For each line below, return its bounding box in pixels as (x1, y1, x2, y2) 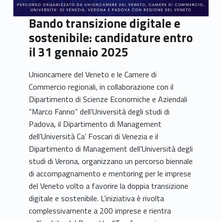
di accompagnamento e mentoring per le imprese (29, 167, 192, 179)
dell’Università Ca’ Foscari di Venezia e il (29, 130, 159, 142)
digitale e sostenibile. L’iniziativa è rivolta (29, 192, 165, 204)
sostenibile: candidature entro (29, 28, 193, 48)
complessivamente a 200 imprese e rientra (29, 204, 171, 217)
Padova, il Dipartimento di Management (29, 117, 162, 130)
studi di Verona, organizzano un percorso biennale (29, 155, 193, 167)
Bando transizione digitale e (29, 14, 181, 33)
